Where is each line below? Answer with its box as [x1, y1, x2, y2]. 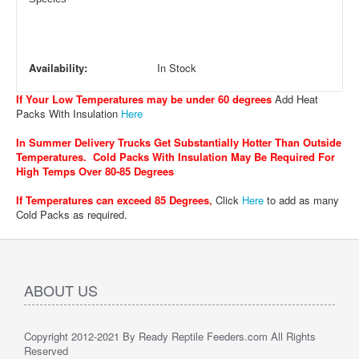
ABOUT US [24, 280, 98, 301]
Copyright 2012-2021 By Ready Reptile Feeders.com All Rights [24, 329, 316, 344]
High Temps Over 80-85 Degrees [16, 163, 174, 179]
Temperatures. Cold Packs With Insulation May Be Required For [16, 149, 335, 164]
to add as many [267, 192, 339, 208]
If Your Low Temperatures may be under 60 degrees [16, 91, 272, 107]
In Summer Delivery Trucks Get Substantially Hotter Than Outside [16, 135, 341, 150]
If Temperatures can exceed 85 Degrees [16, 192, 209, 208]
